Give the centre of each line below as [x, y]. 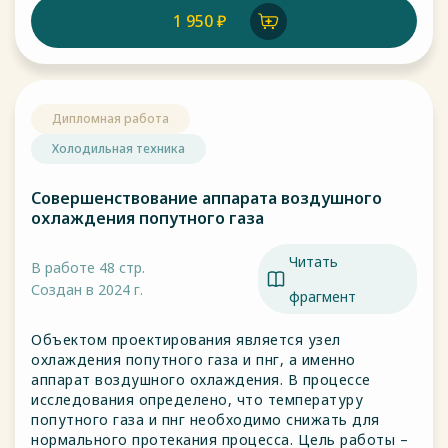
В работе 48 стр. [88, 267]
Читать [313, 261]
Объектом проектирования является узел [186, 339]
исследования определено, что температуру [197, 399]
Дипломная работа [110, 118]
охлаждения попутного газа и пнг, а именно [193, 359]
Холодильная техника [118, 148]
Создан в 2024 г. [87, 289]
